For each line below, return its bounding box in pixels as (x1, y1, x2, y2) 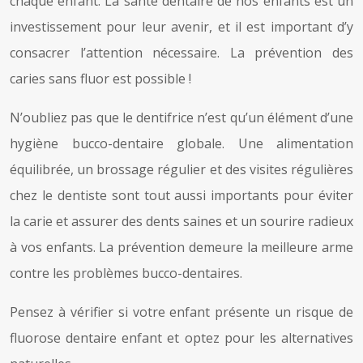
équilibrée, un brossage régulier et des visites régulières (10, 160, 353, 178)
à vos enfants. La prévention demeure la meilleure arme (10, 237, 353, 256)
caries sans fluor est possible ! (10, 69, 191, 88)
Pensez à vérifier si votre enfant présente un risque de (10, 302, 353, 321)
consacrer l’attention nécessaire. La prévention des (10, 43, 353, 62)
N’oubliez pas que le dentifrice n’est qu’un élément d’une (10, 108, 353, 126)
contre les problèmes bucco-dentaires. (10, 263, 242, 282)
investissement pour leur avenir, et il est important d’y (10, 17, 353, 36)
